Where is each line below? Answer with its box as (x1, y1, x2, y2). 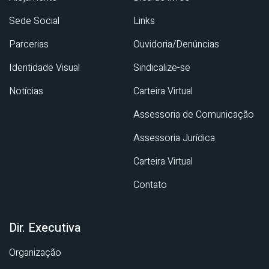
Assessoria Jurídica (133, 130, 215, 145)
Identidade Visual (9, 60, 80, 75)
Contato (133, 177, 167, 192)
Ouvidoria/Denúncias (133, 37, 219, 52)
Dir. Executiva (9, 219, 80, 237)
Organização (9, 245, 61, 260)
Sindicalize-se (133, 60, 190, 75)
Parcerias (9, 37, 49, 52)
